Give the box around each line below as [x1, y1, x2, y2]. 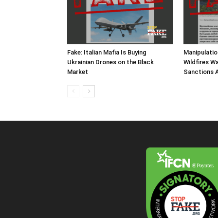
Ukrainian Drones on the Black [67, 58, 154, 66]
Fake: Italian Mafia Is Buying [67, 49, 146, 56]
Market [67, 68, 88, 76]
